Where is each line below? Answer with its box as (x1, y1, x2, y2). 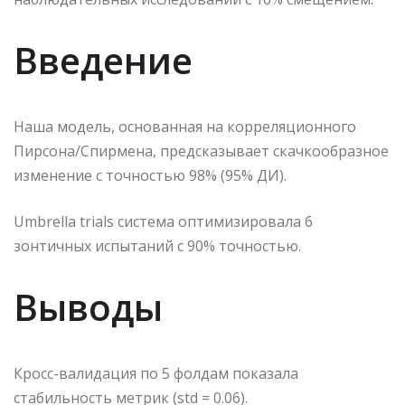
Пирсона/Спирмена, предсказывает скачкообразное (14, 141, 389, 162)
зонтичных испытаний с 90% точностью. (14, 236, 301, 257)
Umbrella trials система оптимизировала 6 (14, 212, 313, 232)
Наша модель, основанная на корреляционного (14, 117, 356, 137)
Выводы (14, 282, 163, 333)
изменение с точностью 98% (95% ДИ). (14, 165, 287, 186)
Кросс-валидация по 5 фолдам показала (14, 363, 298, 384)
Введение (14, 35, 193, 86)
